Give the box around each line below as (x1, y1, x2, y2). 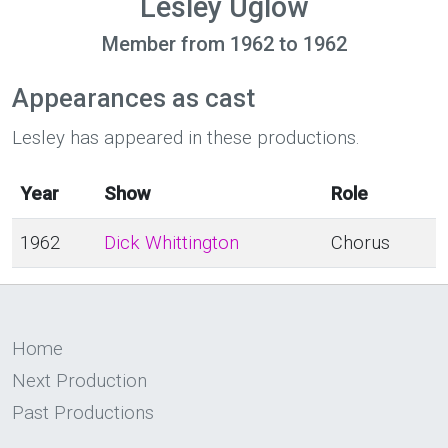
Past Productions (12, 402, 154, 424)
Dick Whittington (104, 232, 239, 254)
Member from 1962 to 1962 (101, 32, 347, 56)
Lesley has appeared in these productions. (12, 127, 360, 149)
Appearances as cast (12, 84, 255, 113)
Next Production (12, 370, 147, 392)
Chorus (331, 232, 390, 254)
